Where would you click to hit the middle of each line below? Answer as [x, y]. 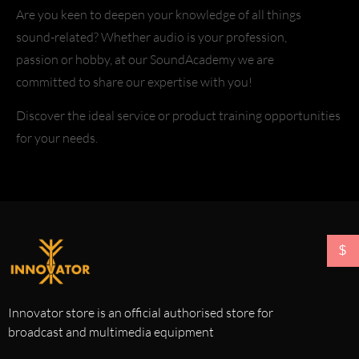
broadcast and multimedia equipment [111, 331]
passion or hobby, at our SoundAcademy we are [145, 60]
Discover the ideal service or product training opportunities [178, 116]
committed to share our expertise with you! [135, 82]
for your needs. [57, 138]
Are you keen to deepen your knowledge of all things [159, 15]
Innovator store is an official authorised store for [141, 312]
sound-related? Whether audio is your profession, [151, 37]
